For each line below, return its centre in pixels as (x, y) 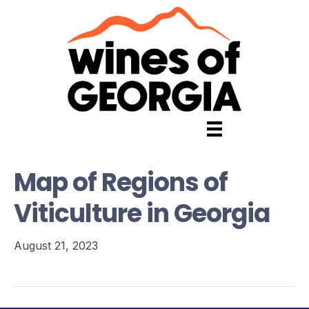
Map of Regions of (121, 182)
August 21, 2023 (56, 245)
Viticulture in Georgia (142, 213)
